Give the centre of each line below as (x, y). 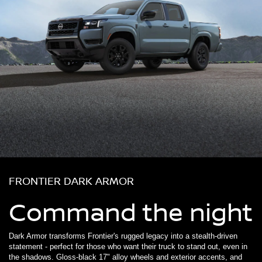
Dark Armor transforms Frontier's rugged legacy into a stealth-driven (123, 236)
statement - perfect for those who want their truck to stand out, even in (128, 246)
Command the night (131, 211)
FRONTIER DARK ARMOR (71, 180)
